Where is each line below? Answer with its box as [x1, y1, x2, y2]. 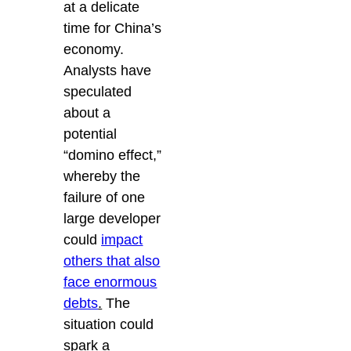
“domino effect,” [63, 147, 162, 163]
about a [63, 104, 111, 121]
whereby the [63, 168, 141, 184]
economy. [63, 41, 125, 57]
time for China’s [63, 20, 162, 36]
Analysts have [63, 62, 152, 78]
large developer [63, 210, 161, 226]
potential [63, 125, 118, 142]
